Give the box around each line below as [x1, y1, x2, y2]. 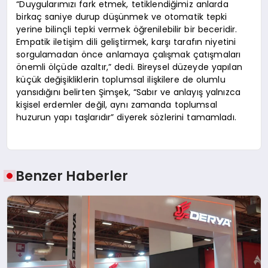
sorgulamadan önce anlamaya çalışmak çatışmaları [16, 48, 241, 60]
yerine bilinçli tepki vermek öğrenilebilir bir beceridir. [16, 23, 237, 35]
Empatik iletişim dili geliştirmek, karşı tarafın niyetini [16, 35, 236, 48]
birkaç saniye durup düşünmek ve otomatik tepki [16, 10, 227, 23]
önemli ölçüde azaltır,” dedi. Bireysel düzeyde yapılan [16, 60, 242, 73]
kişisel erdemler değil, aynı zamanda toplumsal [16, 98, 217, 111]
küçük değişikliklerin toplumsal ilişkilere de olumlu [16, 73, 226, 86]
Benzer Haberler [16, 166, 129, 186]
